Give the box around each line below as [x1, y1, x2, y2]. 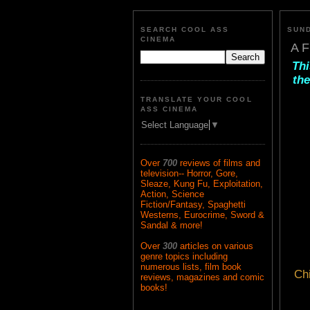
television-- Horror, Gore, [140, 168, 238, 179]
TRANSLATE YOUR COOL [140, 95, 253, 103]
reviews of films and [180, 158, 260, 169]
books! [140, 282, 167, 293]
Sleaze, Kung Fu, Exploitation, [140, 179, 263, 190]
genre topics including [140, 251, 228, 262]
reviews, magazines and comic [140, 272, 264, 283]
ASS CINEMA [140, 104, 199, 113]
